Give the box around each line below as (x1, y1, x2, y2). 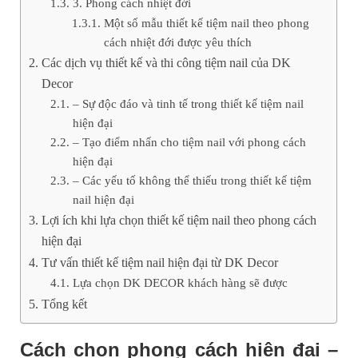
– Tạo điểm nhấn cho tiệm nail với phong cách (72, 134, 306, 149)
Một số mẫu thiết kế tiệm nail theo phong (103, 15, 309, 30)
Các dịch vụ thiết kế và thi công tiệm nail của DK (41, 55, 291, 70)
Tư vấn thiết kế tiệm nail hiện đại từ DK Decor (41, 255, 278, 270)
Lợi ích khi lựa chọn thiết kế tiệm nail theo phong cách (41, 213, 316, 228)
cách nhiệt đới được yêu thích (103, 34, 252, 49)
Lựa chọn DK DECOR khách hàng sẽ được (72, 275, 291, 289)
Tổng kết (41, 296, 93, 312)
